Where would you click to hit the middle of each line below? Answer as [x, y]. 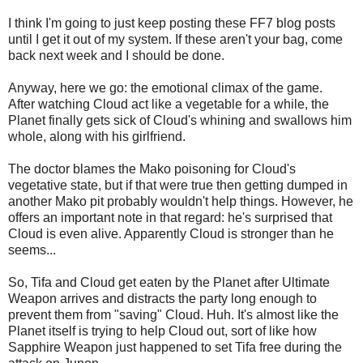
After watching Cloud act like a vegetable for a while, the [169, 104]
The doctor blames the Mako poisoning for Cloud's [152, 169]
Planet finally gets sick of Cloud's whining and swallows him [180, 120]
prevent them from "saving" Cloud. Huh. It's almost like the [173, 314]
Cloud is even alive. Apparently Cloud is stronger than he [171, 233]
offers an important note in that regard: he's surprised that [170, 217]
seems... [32, 250]
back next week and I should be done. [116, 55]
